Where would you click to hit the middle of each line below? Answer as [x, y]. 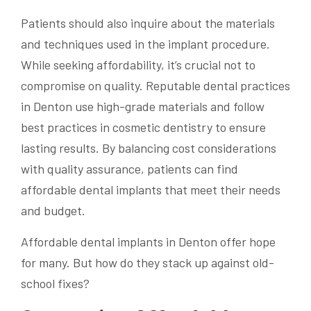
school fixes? [55, 283]
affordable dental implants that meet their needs [151, 189]
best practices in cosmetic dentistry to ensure [143, 127]
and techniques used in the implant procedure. [145, 43]
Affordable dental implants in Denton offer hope [148, 241]
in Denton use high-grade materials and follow [143, 106]
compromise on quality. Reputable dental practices [155, 85]
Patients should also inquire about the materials [148, 23]
